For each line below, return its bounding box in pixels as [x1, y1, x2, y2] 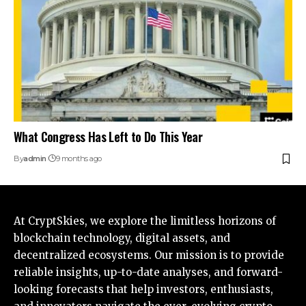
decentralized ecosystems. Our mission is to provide [14, 249, 284, 262]
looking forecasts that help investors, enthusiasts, [14, 283, 273, 296]
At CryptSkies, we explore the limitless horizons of [14, 214, 276, 228]
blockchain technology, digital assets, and [14, 232, 230, 245]
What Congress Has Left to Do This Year [14, 128, 203, 146]
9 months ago [55, 154, 102, 164]
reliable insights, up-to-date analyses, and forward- [14, 266, 283, 279]
